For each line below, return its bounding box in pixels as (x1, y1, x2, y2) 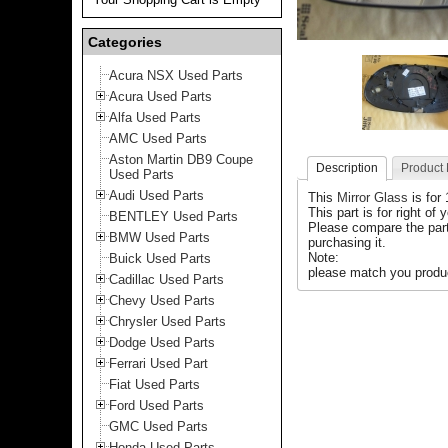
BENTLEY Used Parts (109, 209, 238, 224)
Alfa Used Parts (109, 110, 201, 125)
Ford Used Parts (109, 398, 204, 413)
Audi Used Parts (109, 188, 204, 203)
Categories (88, 34, 162, 50)
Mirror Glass (337, 190, 408, 205)
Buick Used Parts (109, 251, 211, 266)
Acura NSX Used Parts (109, 68, 243, 83)
